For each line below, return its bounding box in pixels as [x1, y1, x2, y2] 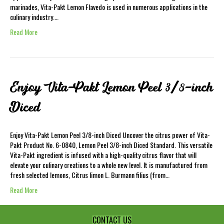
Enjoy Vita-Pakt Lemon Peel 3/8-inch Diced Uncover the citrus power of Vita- [10, 129, 210, 140]
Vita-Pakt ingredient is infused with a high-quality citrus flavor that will [10, 149, 196, 160]
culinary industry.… [10, 11, 58, 22]
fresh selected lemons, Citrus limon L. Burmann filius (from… [10, 169, 169, 180]
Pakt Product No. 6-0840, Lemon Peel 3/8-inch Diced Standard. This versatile [10, 139, 212, 150]
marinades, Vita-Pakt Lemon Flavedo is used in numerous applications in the [10, 1, 207, 12]
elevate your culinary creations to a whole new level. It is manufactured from [10, 159, 207, 170]
